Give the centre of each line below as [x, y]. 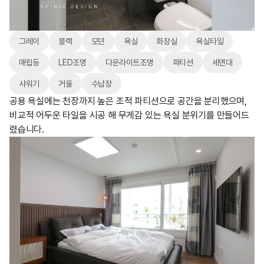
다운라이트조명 [129, 62]
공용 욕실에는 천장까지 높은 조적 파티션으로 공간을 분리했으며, [128, 101]
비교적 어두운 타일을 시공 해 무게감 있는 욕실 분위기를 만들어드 [129, 115]
